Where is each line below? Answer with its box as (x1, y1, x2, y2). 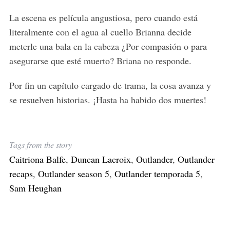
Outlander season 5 (37, 167, 109, 180)
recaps (9, 167, 33, 180)
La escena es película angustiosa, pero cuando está (9, 11, 198, 24)
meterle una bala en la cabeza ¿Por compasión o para (9, 40, 207, 53)
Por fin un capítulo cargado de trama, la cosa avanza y (9, 79, 211, 92)
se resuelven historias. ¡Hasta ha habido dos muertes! (9, 93, 206, 106)
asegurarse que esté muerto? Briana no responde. (9, 54, 191, 67)
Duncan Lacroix (70, 153, 131, 166)
